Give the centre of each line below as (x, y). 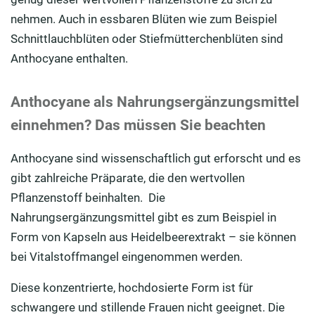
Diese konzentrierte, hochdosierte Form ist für (132, 288)
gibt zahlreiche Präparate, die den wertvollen (128, 178)
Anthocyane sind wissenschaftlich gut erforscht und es (156, 159)
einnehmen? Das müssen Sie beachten (138, 126)
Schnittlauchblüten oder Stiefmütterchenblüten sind (147, 39)
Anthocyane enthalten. (69, 59)
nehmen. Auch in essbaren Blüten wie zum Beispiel (144, 19)
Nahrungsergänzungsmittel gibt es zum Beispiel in (143, 218)
